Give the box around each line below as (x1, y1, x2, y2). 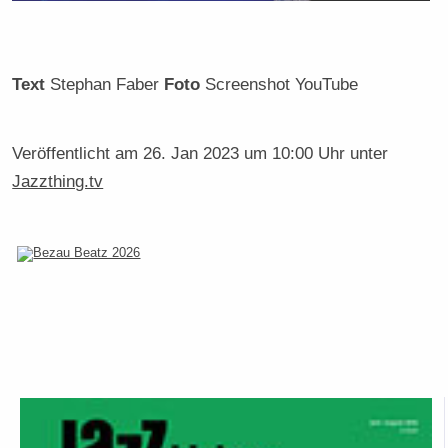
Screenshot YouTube (200, 74, 359, 93)
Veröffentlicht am (12, 142, 144, 163)
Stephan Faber (50, 74, 160, 93)
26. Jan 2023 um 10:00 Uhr (143, 142, 346, 163)
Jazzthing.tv (12, 170, 104, 191)
